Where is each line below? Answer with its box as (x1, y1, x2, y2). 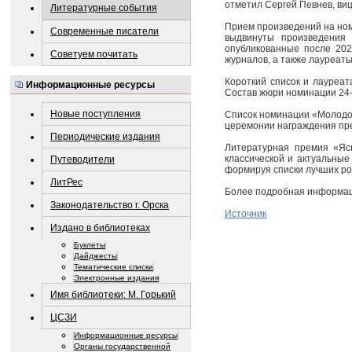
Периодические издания (50, 130, 160, 142)
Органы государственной (74, 341, 170, 350)
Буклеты (74, 240, 105, 249)
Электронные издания (74, 273, 159, 282)
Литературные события (50, 2, 157, 14)
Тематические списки (74, 262, 153, 271)
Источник (225, 208, 266, 220)
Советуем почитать (50, 49, 137, 60)
